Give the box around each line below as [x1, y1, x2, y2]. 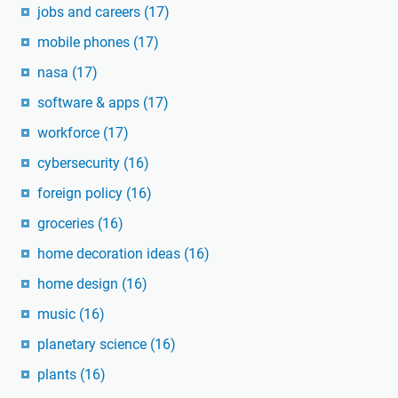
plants [37, 366, 80, 384]
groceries [37, 215, 98, 233]
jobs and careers [37, 4, 144, 21]
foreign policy [37, 185, 126, 203]
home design [37, 275, 122, 293]
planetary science [37, 336, 150, 354]
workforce [37, 124, 103, 142]
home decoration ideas [37, 245, 184, 263]
